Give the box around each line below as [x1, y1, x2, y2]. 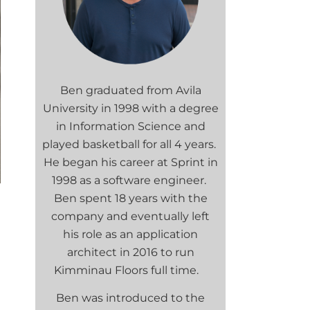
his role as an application [63, 228, 198, 241]
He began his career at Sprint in [43, 156, 218, 169]
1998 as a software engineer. [52, 174, 209, 187]
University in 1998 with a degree [42, 102, 219, 115]
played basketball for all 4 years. [42, 138, 219, 151]
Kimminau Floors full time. [54, 264, 207, 277]
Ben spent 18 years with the [53, 192, 208, 205]
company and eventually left [51, 210, 210, 223]
